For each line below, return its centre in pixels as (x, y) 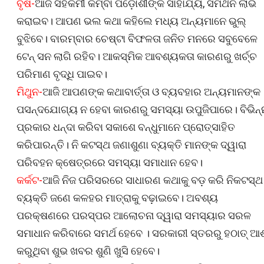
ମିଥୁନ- (29, 91)
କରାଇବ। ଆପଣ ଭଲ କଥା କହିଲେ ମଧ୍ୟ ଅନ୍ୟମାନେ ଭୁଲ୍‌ (131, 21)
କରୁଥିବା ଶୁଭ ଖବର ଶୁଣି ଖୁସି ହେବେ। (88, 250)
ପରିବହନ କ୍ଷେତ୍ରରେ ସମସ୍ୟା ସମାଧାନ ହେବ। (110, 162)
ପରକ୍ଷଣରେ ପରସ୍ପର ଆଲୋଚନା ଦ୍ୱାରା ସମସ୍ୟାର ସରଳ (134, 215)
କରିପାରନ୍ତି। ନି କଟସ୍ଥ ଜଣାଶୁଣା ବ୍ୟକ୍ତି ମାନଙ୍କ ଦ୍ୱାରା (131, 144)
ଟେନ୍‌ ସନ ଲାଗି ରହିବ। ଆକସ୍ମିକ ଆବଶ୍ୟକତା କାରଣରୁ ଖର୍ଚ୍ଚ (137, 56)
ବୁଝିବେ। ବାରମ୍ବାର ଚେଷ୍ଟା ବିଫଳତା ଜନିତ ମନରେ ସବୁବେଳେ (137, 38)
